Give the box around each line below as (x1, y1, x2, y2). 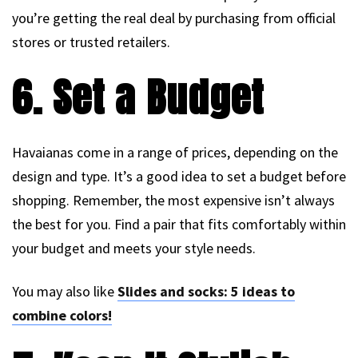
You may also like (12, 282, 117, 301)
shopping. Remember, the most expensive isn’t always (12, 191, 335, 210)
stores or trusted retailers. (12, 33, 170, 52)
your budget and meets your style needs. (12, 239, 256, 258)
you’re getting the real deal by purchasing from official (12, 9, 336, 28)
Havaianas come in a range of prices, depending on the (12, 143, 338, 162)
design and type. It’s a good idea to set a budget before (12, 167, 346, 186)
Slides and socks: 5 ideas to (117, 282, 295, 301)
